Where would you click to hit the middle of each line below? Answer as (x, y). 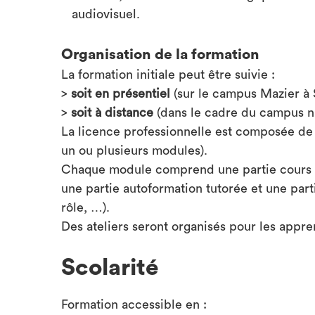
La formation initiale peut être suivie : (168, 75)
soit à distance (114, 112)
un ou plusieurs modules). (134, 150)
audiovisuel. (106, 14)
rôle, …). (85, 207)
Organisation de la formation (160, 54)
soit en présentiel (122, 94)
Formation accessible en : (136, 304)
